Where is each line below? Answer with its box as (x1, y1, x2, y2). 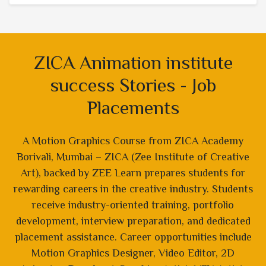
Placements (87, 97, 179, 119)
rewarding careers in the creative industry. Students (13, 183, 253, 195)
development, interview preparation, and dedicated (15, 215, 251, 227)
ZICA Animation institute (33, 52, 233, 74)
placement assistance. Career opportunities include (14, 231, 252, 243)
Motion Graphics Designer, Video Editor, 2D (31, 247, 235, 259)
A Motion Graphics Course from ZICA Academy (23, 135, 243, 147)
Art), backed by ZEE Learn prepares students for (21, 167, 245, 179)
